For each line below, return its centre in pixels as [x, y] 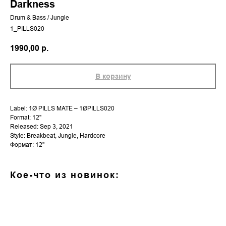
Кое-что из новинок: [65, 175]
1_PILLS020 [27, 29]
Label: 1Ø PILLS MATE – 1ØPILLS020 [62, 108]
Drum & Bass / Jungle [40, 17]
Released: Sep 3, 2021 [42, 127]
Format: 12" [26, 118]
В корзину [113, 76]
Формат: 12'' [27, 145]
